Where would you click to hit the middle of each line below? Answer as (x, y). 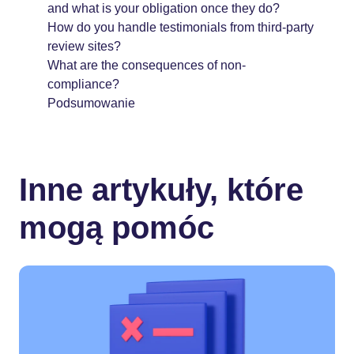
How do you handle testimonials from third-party (181, 27)
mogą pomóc (117, 227)
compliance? (83, 84)
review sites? (84, 46)
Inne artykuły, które (161, 189)
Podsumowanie (91, 103)
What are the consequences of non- (147, 65)
